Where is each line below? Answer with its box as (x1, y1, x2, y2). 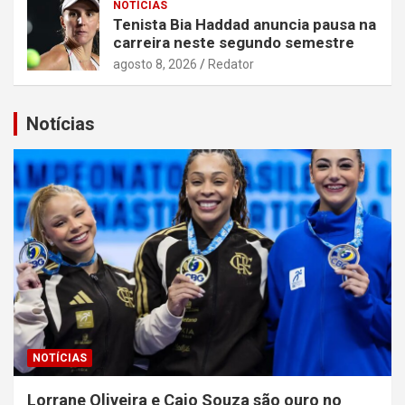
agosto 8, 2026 (113, 56, 197, 71)
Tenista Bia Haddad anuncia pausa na (113, 14, 376, 33)
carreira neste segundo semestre (113, 33, 354, 52)
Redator (208, 56, 254, 71)
